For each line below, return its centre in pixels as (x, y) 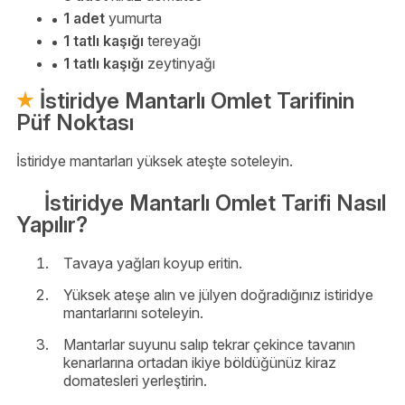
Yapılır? (52, 224)
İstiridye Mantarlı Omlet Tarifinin (194, 101)
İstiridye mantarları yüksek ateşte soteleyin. (155, 161)
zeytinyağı (179, 64)
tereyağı (172, 41)
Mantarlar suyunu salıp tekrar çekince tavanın (209, 344)
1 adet (84, 19)
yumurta (133, 19)
